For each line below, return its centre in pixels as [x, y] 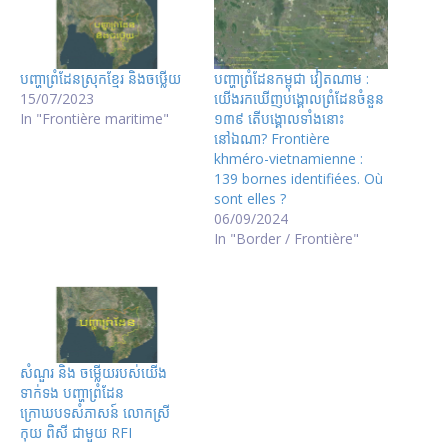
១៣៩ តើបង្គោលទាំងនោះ [279, 119]
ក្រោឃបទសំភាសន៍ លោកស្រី [95, 412]
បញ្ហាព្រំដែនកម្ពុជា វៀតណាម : [291, 79]
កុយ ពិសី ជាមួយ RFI [76, 432]
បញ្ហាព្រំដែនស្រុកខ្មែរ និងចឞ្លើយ [100, 79]
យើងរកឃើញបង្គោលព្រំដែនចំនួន [299, 99]
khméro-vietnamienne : [288, 159]
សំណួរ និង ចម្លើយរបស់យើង [93, 372]
